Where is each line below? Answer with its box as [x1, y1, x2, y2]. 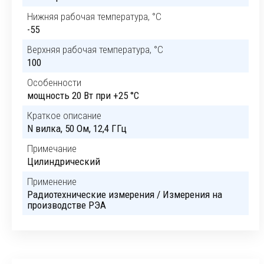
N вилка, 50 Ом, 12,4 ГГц [27, 123, 127, 134]
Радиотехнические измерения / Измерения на [27, 189, 222, 200]
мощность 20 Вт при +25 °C [27, 90, 139, 101]
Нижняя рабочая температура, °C [27, 11, 161, 22]
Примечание [27, 143, 77, 154]
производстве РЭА [27, 199, 106, 211]
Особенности [27, 77, 81, 88]
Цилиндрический [27, 156, 100, 167]
